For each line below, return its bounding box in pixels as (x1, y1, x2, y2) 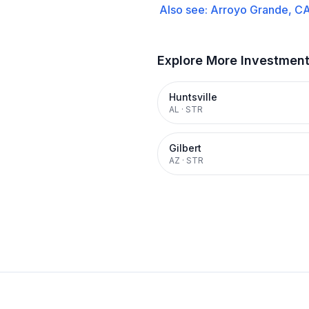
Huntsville (169, 91, 217, 103)
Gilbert (169, 142, 201, 154)
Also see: (159, 3, 210, 17)
